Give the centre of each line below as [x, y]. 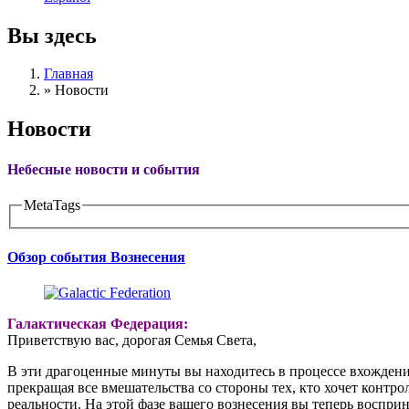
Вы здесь [52, 35]
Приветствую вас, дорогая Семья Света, [132, 340]
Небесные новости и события [104, 169]
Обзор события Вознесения [96, 257]
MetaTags [52, 204]
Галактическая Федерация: [98, 323]
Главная [68, 74]
